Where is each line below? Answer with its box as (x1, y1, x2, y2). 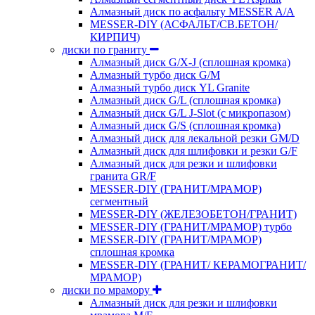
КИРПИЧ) (90, 30, 140, 43)
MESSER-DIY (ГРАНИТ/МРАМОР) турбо (90, 220, 292, 233)
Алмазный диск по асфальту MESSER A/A (90, 5, 295, 18)
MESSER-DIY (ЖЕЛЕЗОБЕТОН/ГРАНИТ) (90, 207, 297, 220)
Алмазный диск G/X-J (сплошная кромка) (90, 56, 290, 68)
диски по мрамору (62, 283, 153, 296)
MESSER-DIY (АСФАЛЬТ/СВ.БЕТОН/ (90, 18, 278, 30)
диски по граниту (62, 43, 150, 56)
